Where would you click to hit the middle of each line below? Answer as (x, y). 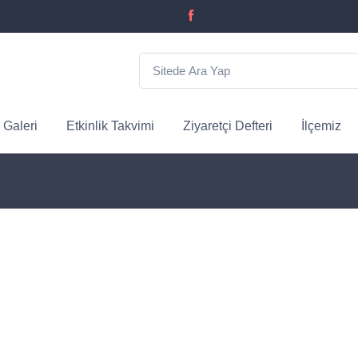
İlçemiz (321, 126)
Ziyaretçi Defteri (228, 126)
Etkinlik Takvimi (110, 126)
